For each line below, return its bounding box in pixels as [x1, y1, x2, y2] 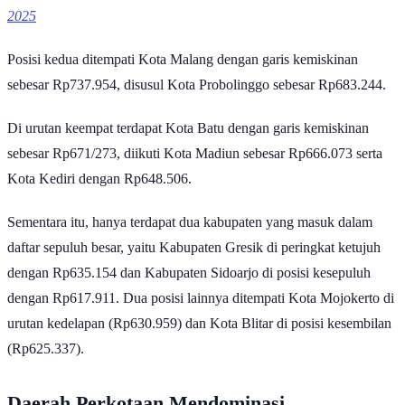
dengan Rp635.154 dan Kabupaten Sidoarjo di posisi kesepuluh [7, 265, 371, 281]
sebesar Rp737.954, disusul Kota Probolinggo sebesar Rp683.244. [7, 77, 386, 93]
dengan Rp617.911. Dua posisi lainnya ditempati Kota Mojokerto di [7, 290, 394, 306]
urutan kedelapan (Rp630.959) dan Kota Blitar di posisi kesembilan [7, 316, 391, 332]
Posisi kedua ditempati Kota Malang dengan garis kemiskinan [7, 52, 358, 68]
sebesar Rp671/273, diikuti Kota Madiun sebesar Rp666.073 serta [7, 146, 382, 162]
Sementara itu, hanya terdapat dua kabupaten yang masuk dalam [7, 214, 372, 231]
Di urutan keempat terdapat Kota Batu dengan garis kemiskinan [7, 120, 369, 137]
